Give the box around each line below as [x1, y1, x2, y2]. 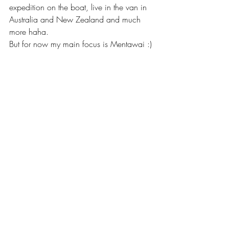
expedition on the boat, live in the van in [9, 1, 149, 13]
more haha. [9, 26, 51, 37]
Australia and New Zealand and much [9, 13, 143, 25]
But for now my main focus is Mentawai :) [9, 38, 152, 50]
